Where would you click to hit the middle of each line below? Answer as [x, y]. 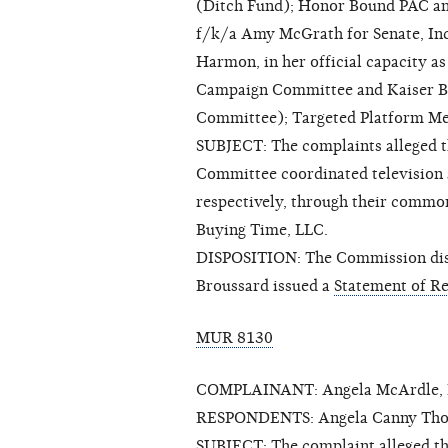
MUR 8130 [234, 338]
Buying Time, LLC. [262, 230]
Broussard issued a [265, 286]
